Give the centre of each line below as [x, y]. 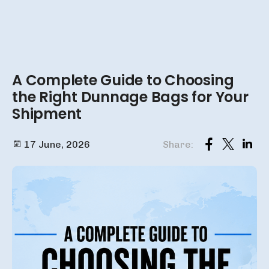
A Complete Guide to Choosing [123, 80]
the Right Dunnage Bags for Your [130, 97]
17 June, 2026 [56, 144]
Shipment [47, 114]
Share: [178, 144]
